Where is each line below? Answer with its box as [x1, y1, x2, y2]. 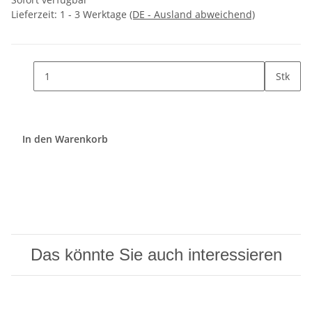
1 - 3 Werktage [60, 8, 130, 22]
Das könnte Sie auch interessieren [30, 245, 282, 265]
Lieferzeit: [11, 8, 60, 22]
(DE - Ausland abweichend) [130, 8, 255, 22]
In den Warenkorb [22, 132, 111, 146]
